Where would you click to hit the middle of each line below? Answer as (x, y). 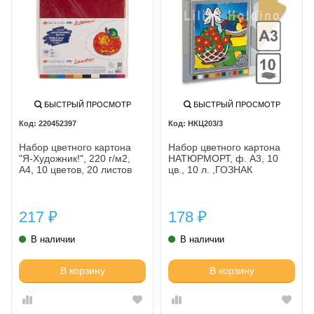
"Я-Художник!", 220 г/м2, (75, 159)
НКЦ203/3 (205, 124)
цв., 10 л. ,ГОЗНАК (210, 170)
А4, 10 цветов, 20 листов (75, 170)
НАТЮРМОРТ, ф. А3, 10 (223, 159)
